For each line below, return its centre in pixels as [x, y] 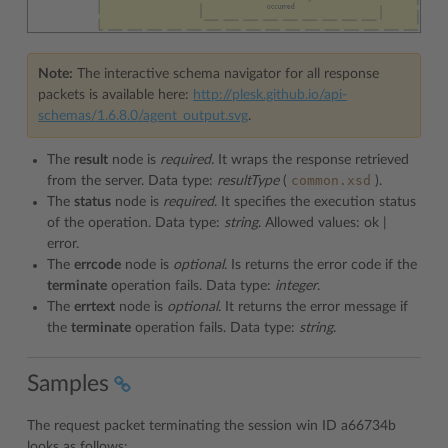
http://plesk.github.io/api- [270, 95]
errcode [97, 265]
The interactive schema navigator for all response [226, 74]
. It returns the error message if [313, 307]
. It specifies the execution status [315, 202]
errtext [94, 307]
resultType [248, 181]
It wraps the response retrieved [311, 160]
